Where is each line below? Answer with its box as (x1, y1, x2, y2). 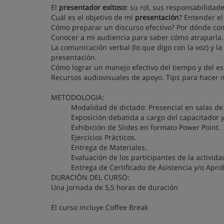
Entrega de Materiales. (71, 142, 147, 152)
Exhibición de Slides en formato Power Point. (71, 122, 220, 132)
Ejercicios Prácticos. (71, 132, 136, 142)
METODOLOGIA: (51, 92, 104, 102)
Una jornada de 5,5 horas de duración (51, 182, 178, 192)
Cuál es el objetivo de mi (51, 12, 135, 22)
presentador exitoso (59, 2, 126, 12)
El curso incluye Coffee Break (51, 202, 148, 212)
